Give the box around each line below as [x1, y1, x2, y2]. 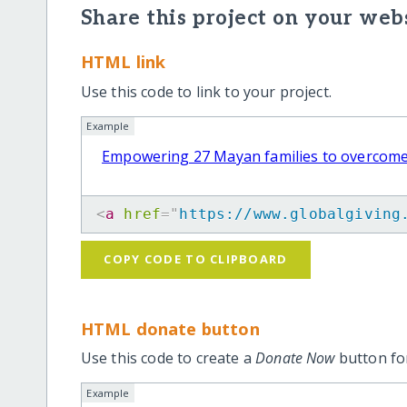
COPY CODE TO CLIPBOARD [104, 251, 288, 268]
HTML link [80, 50, 166, 74]
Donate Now [255, 348, 335, 369]
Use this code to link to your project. [80, 81, 332, 102]
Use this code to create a [80, 348, 256, 369]
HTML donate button [80, 316, 260, 340]
